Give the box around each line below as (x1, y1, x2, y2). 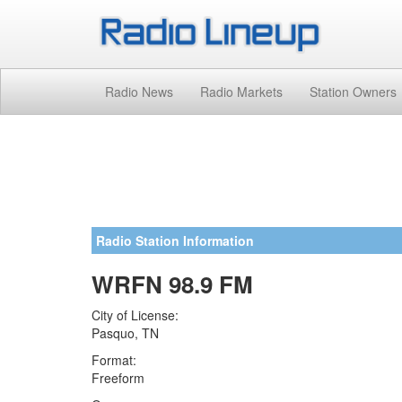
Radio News (105, 82, 173, 100)
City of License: (92, 305, 179, 324)
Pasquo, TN (92, 323, 159, 342)
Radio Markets (200, 82, 283, 100)
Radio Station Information (96, 231, 254, 249)
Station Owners (310, 82, 397, 100)
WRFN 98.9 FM (92, 267, 253, 301)
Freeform (92, 368, 144, 387)
